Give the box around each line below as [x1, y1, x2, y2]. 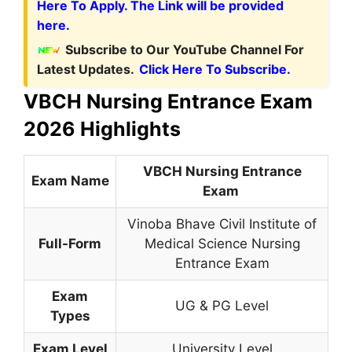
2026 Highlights [24, 116, 181, 141]
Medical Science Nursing [144, 235, 300, 251]
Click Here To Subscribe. [139, 60, 291, 77]
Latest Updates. [37, 60, 134, 77]
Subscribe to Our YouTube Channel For [65, 41, 304, 57]
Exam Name [31, 172, 109, 189]
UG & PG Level [175, 297, 269, 313]
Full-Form [38, 235, 101, 251]
